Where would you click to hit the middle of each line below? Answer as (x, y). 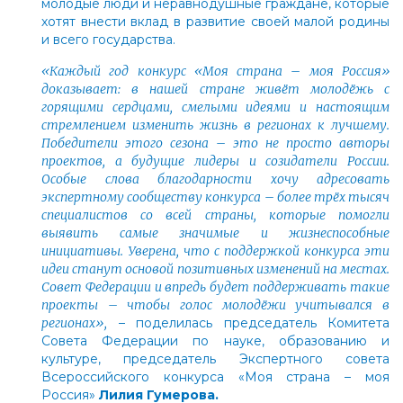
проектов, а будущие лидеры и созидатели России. (215, 161)
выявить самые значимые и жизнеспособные (215, 233)
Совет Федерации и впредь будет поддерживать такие (215, 287)
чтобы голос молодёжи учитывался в (254, 304)
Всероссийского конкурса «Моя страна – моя (215, 376)
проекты (75, 304)
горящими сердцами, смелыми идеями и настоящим (215, 107)
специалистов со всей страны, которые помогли (215, 215)
